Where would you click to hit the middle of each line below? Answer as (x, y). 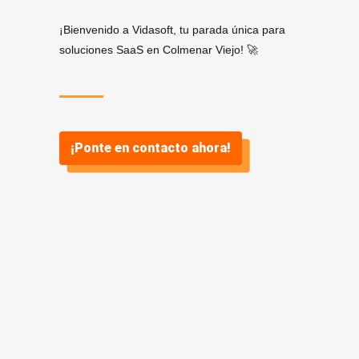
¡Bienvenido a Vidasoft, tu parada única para (172, 30)
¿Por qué (125, 304)
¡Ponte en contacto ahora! (151, 148)
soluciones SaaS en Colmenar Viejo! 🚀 (159, 50)
